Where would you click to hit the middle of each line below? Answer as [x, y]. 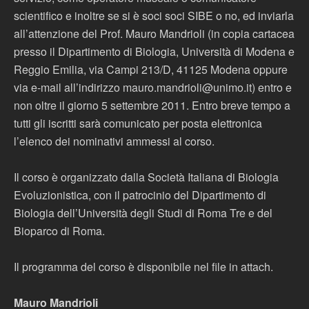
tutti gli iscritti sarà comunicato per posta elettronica [138, 123]
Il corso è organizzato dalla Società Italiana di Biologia [146, 177]
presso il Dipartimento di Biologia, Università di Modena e [154, 51]
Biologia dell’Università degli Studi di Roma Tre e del [143, 213]
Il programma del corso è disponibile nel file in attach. [143, 267]
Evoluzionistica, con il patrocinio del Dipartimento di [140, 195]
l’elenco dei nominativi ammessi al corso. [114, 141]
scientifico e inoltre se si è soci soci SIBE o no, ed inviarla [154, 16]
